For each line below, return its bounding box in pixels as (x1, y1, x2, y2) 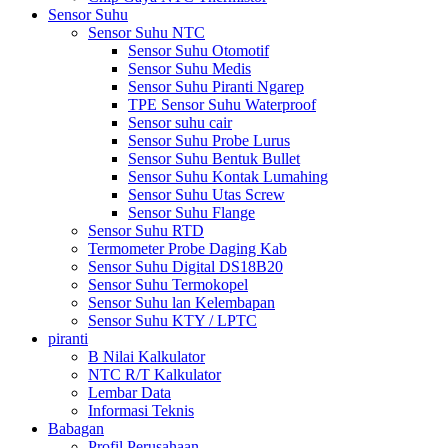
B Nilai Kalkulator (88, 348, 205, 365)
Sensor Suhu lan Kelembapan (88, 294, 275, 311)
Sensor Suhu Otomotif (128, 42, 269, 59)
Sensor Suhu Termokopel (88, 276, 248, 293)
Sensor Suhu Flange (128, 204, 255, 221)
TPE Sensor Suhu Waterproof (128, 96, 316, 113)
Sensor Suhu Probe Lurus (128, 132, 290, 149)
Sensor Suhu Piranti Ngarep (128, 78, 304, 95)
